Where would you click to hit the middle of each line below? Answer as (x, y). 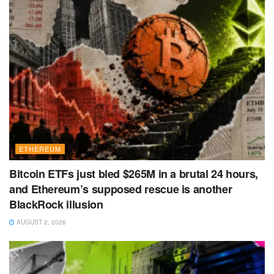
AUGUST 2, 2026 (40, 222)
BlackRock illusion (56, 205)
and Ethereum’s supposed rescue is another (121, 189)
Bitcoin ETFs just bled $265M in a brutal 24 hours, (134, 174)
